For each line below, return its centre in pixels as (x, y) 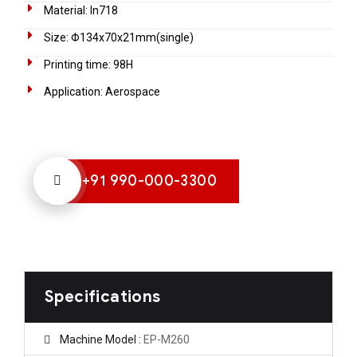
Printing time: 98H (88, 64)
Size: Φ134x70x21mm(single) (119, 37)
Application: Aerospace (102, 91)
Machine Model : (102, 339)
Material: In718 (81, 10)
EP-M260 (167, 339)
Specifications (103, 296)
